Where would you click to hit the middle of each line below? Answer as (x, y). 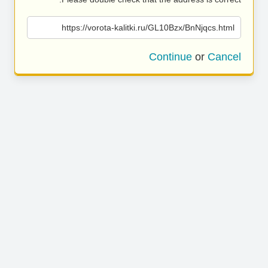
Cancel (224, 57)
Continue (170, 57)
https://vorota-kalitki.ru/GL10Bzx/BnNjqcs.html (148, 28)
